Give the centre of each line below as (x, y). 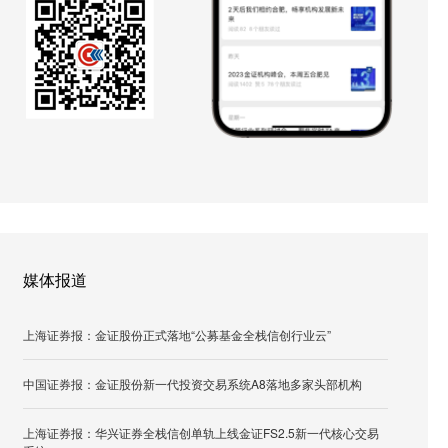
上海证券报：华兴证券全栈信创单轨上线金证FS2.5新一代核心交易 (201, 432)
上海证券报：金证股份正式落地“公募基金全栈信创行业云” (177, 334)
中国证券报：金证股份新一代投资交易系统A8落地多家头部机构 (192, 383)
